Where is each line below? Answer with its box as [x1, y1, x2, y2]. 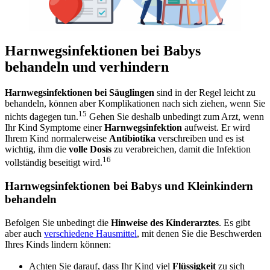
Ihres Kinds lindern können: [5, 239, 111, 250]
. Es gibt [219, 217, 250, 228]
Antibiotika [109, 133, 155, 143]
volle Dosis [69, 143, 111, 154]
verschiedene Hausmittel [44, 228, 137, 239]
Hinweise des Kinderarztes [111, 217, 219, 228]
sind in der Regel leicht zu [154, 87, 256, 98]
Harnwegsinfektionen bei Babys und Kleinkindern [5, 179, 253, 192]
